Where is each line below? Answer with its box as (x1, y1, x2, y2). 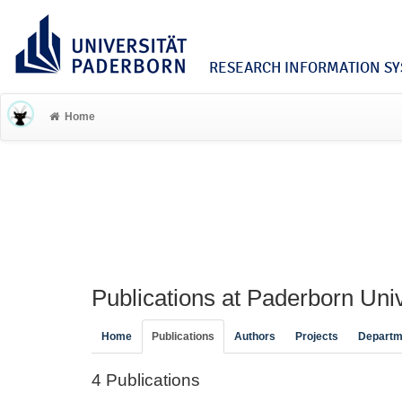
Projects (295, 330, 338, 343)
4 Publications (92, 371, 200, 389)
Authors (234, 330, 275, 343)
